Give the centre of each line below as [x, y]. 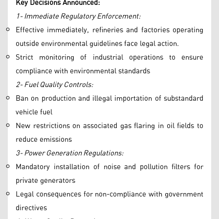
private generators [45, 181]
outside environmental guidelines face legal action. [97, 44]
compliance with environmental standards [83, 71]
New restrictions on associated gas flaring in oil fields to [109, 126]
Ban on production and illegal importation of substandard [109, 99]
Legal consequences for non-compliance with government [109, 194]
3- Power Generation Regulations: [69, 153]
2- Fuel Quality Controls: [54, 85]
